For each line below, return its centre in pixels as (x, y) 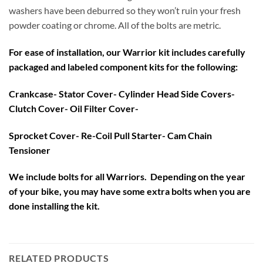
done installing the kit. (54, 206)
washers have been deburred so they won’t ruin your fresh (125, 11)
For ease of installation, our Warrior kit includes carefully (127, 52)
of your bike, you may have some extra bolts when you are (130, 191)
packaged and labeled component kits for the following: (123, 66)
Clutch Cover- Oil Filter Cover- (74, 108)
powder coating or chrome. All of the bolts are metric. (115, 25)
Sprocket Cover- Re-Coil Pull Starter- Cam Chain (110, 135)
